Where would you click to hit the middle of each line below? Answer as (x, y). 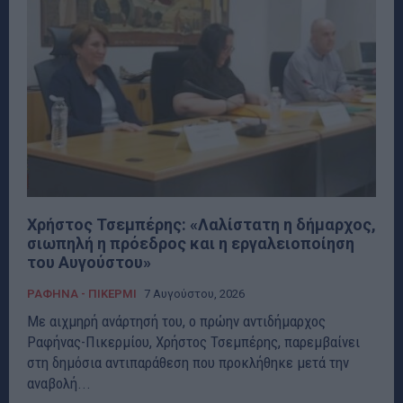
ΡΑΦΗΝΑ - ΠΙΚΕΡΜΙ (82, 293)
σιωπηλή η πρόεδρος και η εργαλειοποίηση (191, 243)
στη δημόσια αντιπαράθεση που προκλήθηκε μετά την (188, 362)
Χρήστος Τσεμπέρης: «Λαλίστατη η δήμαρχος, (201, 224)
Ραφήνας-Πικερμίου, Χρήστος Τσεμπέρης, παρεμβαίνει (193, 341)
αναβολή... (59, 383)
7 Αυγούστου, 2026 (194, 293)
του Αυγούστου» (89, 262)
